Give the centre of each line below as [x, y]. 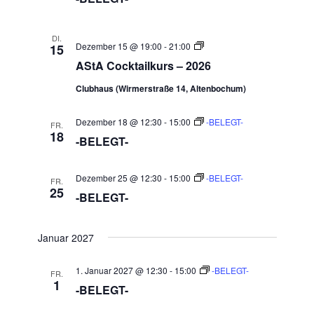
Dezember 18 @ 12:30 [118, 122]
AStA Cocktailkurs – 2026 [143, 66]
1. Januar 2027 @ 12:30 [121, 271]
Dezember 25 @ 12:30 [118, 178]
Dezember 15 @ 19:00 [118, 46]
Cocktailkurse [229, 57]
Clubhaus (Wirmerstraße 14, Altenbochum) [161, 89]
